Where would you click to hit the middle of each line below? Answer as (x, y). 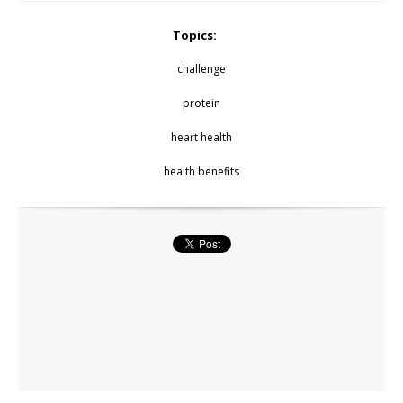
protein (201, 103)
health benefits (201, 171)
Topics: (195, 35)
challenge (201, 68)
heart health (201, 137)
